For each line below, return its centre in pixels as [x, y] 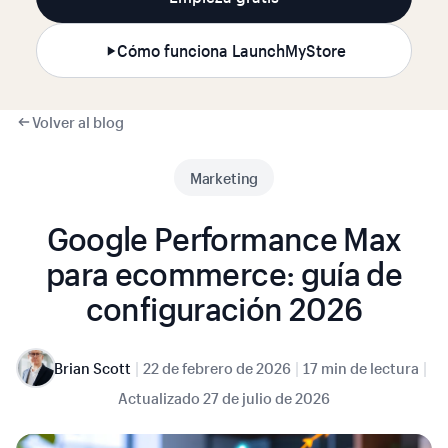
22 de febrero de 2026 [216, 368]
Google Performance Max [224, 238]
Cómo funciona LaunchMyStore [231, 50]
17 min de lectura [360, 368]
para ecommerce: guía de [224, 273]
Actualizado [159, 398]
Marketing [224, 178]
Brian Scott [92, 368]
